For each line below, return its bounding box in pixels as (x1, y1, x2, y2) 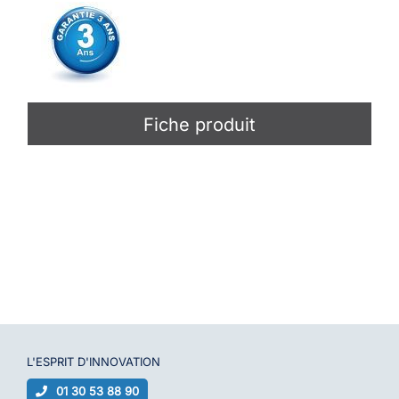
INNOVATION (88, 354, 160, 370)
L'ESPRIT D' (26, 354, 89, 370)
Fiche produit (143, 114, 256, 136)
